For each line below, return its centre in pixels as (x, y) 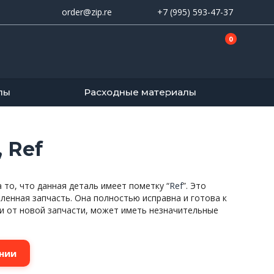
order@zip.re (87, 12)
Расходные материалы (140, 92)
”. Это (195, 185)
